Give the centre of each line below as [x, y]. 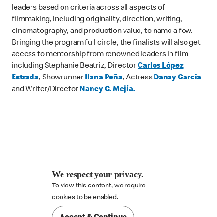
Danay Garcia [177, 78]
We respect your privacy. [98, 175]
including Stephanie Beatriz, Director [75, 67]
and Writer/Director [46, 90]
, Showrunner [62, 78]
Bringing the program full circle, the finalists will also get [106, 43]
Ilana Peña [104, 78]
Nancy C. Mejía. [107, 90]
